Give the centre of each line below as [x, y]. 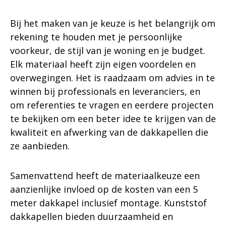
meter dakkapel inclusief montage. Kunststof [108, 203]
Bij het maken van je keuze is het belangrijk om [113, 23]
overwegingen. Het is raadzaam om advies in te [112, 77]
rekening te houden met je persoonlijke [96, 37]
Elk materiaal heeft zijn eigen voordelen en [103, 64]
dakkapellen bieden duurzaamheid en [92, 216]
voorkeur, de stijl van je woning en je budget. [108, 50]
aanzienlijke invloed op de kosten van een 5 [104, 189]
